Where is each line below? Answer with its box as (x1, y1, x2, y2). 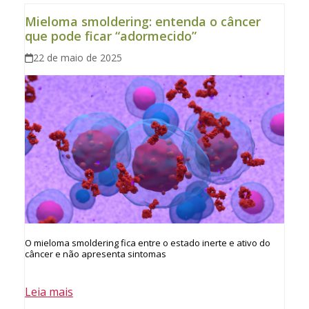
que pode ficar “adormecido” (24, 28, 197, 45)
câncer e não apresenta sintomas (24, 248, 166, 261)
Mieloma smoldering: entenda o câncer (24, 13, 261, 30)
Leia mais (24, 284, 73, 300)
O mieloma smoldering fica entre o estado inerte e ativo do (24, 237, 270, 250)
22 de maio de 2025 (33, 51, 123, 65)
